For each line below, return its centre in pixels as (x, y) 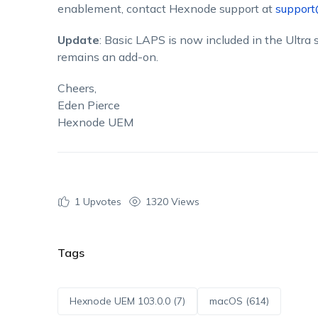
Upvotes (100, 201)
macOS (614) (239, 301)
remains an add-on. (108, 57)
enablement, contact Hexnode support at (166, 9)
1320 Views (172, 201)
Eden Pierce (88, 105)
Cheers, (77, 88)
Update (78, 40)
